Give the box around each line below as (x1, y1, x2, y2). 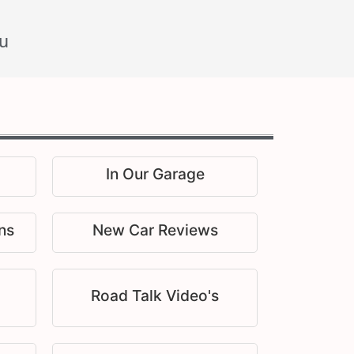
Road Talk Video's (91, 285, 219, 305)
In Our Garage (105, 164, 205, 184)
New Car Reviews (92, 220, 218, 240)
